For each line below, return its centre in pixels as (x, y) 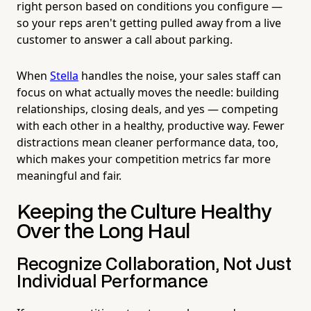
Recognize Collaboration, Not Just (154, 264)
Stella (64, 75)
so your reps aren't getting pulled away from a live (149, 23)
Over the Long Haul (103, 232)
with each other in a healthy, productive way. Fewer (151, 125)
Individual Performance (112, 282)
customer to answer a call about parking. (125, 39)
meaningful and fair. (69, 175)
